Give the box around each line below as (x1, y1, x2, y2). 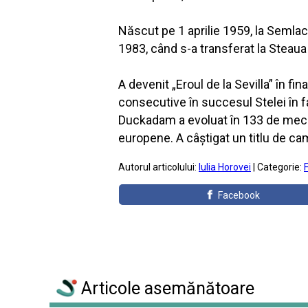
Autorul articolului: (118, 162, 199, 173)
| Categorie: (251, 162, 304, 173)
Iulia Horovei (199, 162, 251, 173)
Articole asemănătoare (77, 278, 254, 299)
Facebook (218, 190, 261, 201)
